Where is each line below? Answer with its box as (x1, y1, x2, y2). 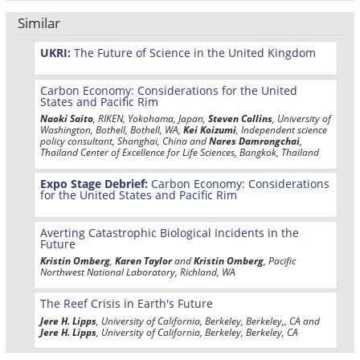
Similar (18, 13, 61, 32)
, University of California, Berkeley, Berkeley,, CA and (96, 313, 320, 327)
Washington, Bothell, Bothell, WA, (40, 123, 183, 137)
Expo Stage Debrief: (40, 176, 148, 192)
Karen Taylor (115, 254, 172, 268)
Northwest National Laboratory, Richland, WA (40, 265, 235, 279)
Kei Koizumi (183, 123, 236, 137)
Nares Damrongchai (209, 134, 300, 148)
